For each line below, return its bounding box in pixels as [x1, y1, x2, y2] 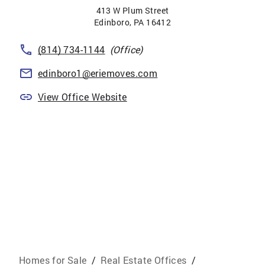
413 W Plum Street [96, 5, 169, 16]
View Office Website [38, 91, 127, 103]
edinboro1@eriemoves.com [38, 67, 158, 79]
